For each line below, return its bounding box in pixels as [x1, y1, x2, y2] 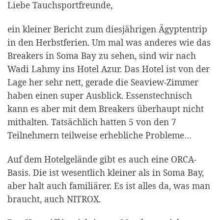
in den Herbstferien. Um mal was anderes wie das [7, 36, 211, 48]
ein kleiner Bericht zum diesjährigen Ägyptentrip [7, 23, 207, 35]
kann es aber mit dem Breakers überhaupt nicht [7, 102, 204, 114]
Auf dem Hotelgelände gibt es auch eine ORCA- [7, 153, 196, 165]
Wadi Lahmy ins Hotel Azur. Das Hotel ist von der [7, 62, 210, 75]
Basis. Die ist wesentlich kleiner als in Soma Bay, [7, 166, 204, 178]
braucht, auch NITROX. [7, 192, 101, 205]
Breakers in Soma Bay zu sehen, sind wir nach [7, 49, 196, 61]
